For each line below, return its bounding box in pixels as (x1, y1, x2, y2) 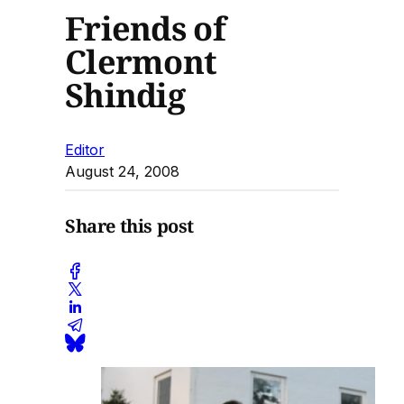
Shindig (65, 72, 185, 117)
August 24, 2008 (65, 161, 179, 180)
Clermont (65, 39, 217, 84)
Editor (65, 140, 105, 159)
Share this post (65, 214, 194, 239)
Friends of (65, 5, 225, 50)
